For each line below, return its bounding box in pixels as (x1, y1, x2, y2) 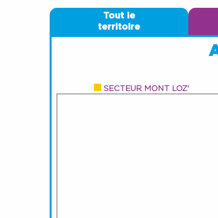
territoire (98, 22, 140, 32)
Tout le (103, 11, 135, 20)
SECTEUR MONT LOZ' (104, 84, 190, 92)
